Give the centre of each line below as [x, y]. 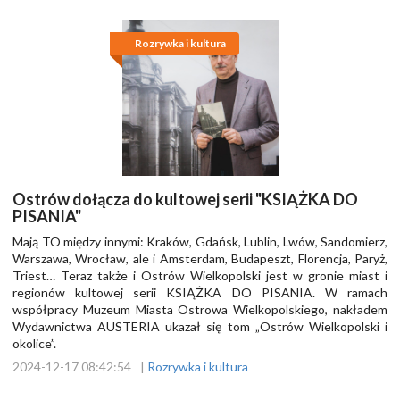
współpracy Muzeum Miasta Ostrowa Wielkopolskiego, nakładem [200, 310]
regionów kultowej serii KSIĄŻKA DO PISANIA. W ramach [200, 293]
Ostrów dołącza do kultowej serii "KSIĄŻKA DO [185, 200]
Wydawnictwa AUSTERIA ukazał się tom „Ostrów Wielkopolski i [200, 327]
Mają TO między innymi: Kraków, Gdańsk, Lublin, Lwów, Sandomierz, [200, 242]
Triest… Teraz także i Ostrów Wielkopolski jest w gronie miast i [200, 276]
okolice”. [34, 344]
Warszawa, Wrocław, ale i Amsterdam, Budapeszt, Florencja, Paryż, [200, 259]
